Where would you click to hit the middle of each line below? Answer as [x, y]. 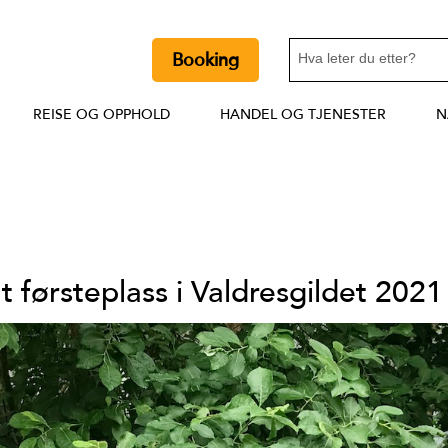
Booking [206, 60]
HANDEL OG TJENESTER [302, 115]
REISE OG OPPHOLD [101, 115]
